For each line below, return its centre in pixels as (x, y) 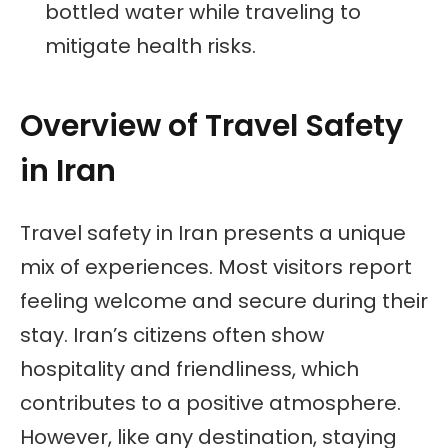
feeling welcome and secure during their (224, 301)
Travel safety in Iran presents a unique (213, 233)
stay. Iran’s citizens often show (172, 335)
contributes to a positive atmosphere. (210, 403)
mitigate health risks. (150, 46)
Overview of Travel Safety (211, 125)
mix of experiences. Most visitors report (216, 267)
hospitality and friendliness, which (189, 369)
